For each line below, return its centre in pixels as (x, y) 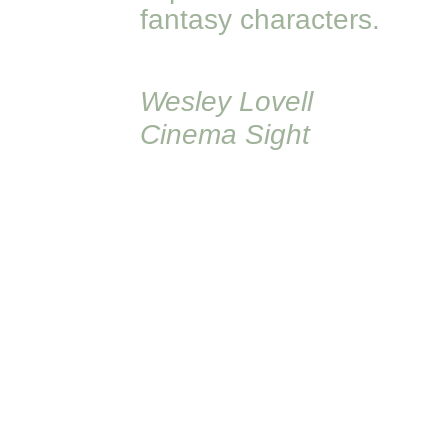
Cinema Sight (224, 134)
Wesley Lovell (226, 101)
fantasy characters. (259, 19)
